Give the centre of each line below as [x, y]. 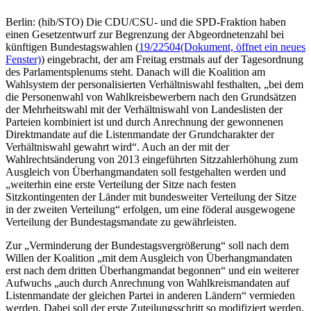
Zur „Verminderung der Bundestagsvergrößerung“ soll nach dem [147, 245]
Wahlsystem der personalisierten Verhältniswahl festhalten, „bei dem [154, 84]
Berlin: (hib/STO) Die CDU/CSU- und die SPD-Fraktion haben [146, 22]
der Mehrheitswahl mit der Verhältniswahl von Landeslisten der [144, 109]
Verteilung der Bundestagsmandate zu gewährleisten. [121, 221]
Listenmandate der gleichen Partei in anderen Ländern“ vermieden [150, 295]
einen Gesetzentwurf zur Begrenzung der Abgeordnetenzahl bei [145, 34]
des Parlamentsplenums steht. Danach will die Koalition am [135, 72]
